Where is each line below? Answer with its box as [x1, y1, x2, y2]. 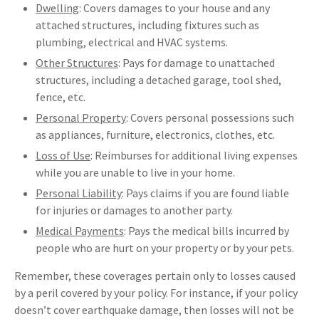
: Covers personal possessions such [126, 110, 294, 125]
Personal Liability [36, 186, 122, 201]
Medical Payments [36, 224, 124, 239]
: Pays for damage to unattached [118, 56, 275, 70]
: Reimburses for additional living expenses [90, 148, 298, 163]
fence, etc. [36, 90, 85, 105]
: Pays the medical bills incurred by [124, 224, 289, 239]
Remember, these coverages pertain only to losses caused [14, 268, 296, 283]
